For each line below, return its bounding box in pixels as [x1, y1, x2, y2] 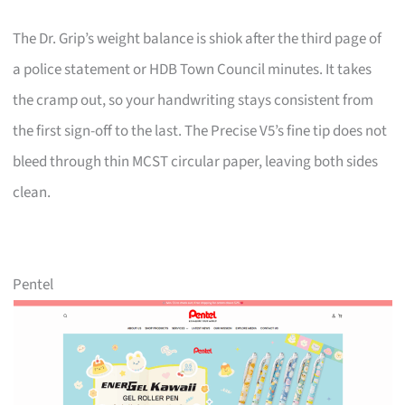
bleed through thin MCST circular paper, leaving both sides [13, 150, 379, 173]
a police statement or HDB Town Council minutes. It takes [13, 58, 372, 80]
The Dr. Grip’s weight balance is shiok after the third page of [13, 27, 382, 50]
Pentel [13, 273, 54, 296]
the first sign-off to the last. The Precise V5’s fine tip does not [13, 119, 388, 142]
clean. [13, 181, 52, 203]
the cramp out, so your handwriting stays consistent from [13, 89, 374, 111]
